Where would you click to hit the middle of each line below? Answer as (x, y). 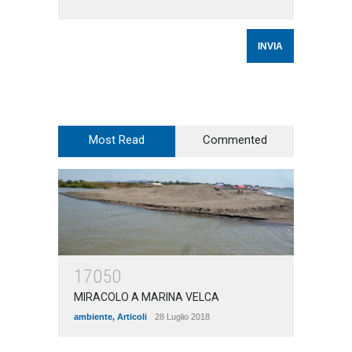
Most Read (117, 140)
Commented (235, 140)
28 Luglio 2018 (182, 317)
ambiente (93, 317)
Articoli (132, 317)
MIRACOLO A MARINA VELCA (147, 297)
